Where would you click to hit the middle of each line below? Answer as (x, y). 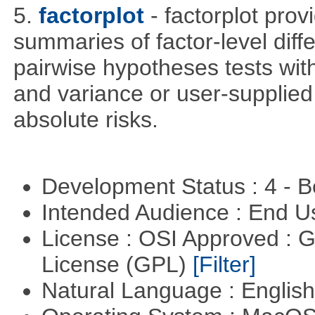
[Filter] (224, 265)
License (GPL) (117, 265)
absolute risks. (85, 119)
